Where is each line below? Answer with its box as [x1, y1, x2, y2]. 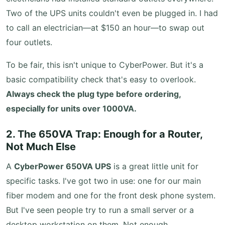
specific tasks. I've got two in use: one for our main [6, 176, 201, 186]
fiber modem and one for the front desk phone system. [6, 190, 215, 200]
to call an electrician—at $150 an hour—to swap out [6, 23, 204, 33]
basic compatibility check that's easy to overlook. [6, 74, 196, 84]
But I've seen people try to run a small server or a [6, 205, 194, 215]
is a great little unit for [111, 161, 198, 171]
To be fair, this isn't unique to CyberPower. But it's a [6, 60, 203, 70]
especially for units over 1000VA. [6, 103, 137, 114]
